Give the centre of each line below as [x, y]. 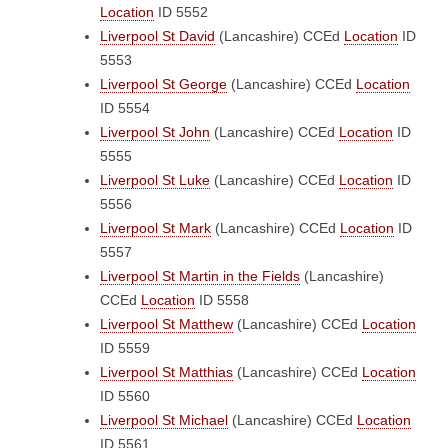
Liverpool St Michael [164, 420]
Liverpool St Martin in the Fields [200, 276]
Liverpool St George [163, 84]
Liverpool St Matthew [166, 324]
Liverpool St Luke [155, 180]
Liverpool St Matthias [166, 372]
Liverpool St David [157, 36]
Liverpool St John [155, 132]
